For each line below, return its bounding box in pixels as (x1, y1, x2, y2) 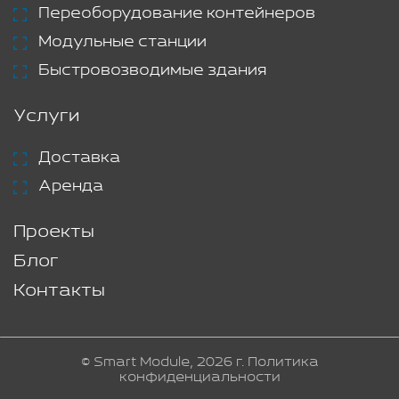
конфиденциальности (118, 370, 281, 385)
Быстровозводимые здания (38, 61, 266, 79)
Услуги (13, 106, 79, 126)
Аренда (38, 177, 103, 195)
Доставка (38, 149, 120, 167)
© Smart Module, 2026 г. (80, 354, 248, 370)
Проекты (13, 222, 94, 242)
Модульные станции (38, 33, 207, 51)
